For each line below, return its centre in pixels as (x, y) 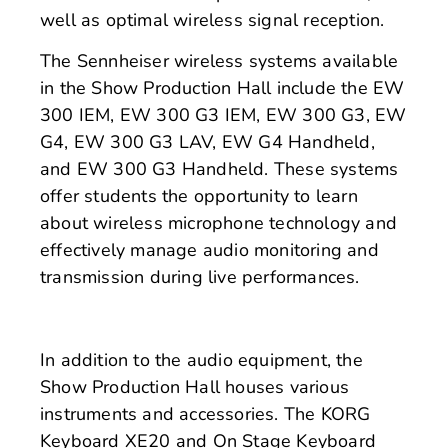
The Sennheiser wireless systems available (219, 60)
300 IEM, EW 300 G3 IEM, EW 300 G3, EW (223, 114)
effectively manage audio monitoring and (209, 249)
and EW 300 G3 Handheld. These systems (219, 168)
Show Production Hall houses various (195, 386)
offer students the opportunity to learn (199, 195)
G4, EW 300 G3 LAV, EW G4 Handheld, (207, 141)
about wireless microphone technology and (219, 222)
